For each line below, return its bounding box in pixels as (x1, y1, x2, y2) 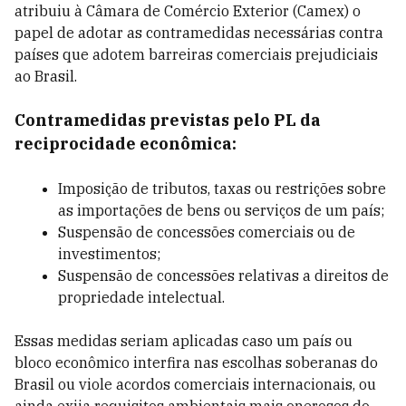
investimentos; (58, 245, 160, 263)
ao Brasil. (14, 67, 77, 85)
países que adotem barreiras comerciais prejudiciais (14, 45, 378, 63)
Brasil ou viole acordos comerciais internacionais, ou (14, 375, 376, 393)
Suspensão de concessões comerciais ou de (58, 223, 355, 241)
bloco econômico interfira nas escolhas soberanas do (14, 353, 378, 372)
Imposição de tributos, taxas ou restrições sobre (58, 179, 386, 198)
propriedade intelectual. (58, 288, 225, 306)
